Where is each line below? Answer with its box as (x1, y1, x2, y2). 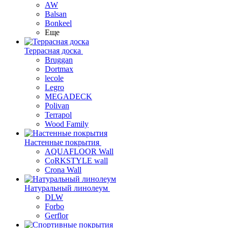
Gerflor (45, 211, 68, 220)
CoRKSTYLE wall (45, 156, 108, 165)
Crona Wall (45, 165, 81, 174)
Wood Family (45, 120, 89, 128)
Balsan (45, 10, 67, 18)
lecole (45, 74, 64, 82)
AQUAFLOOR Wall (45, 147, 113, 156)
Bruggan (45, 55, 73, 64)
